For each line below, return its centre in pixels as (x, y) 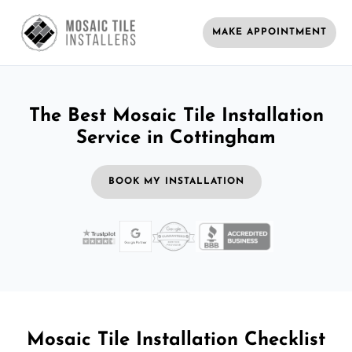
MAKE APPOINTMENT (269, 32)
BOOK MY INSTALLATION (176, 181)
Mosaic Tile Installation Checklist (176, 341)
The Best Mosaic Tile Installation (176, 116)
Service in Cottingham (176, 138)
